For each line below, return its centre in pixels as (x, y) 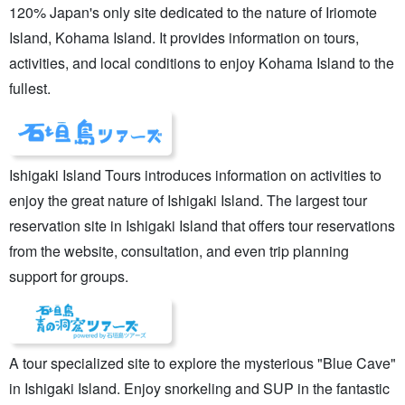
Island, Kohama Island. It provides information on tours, (184, 37)
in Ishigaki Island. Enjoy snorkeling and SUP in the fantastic (199, 388)
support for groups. (69, 276)
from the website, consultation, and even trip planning (179, 250)
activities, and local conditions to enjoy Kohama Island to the (202, 62)
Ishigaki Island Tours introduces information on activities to (195, 174)
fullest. (30, 88)
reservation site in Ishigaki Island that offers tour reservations (202, 225)
